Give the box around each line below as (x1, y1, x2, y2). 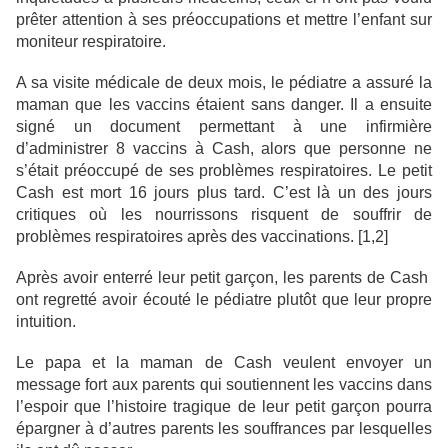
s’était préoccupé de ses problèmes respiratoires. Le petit (16, 162, 432, 180)
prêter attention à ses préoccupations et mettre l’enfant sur (16, 11, 432, 29)
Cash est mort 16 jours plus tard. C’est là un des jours (16, 184, 432, 202)
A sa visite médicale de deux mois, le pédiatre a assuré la (16, 74, 432, 92)
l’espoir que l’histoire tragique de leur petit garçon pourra (16, 398, 432, 416)
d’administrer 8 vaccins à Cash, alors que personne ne (16, 140, 432, 158)
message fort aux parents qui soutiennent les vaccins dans (16, 376, 432, 394)
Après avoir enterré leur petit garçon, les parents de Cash (16, 269, 432, 287)
